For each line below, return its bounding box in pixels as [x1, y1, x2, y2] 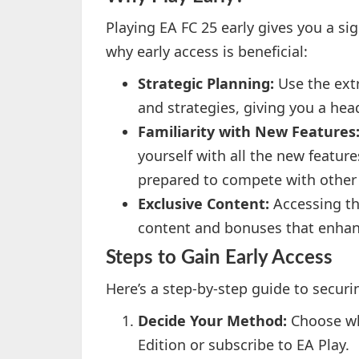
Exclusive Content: [138, 194, 269, 213]
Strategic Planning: [138, 74, 274, 93]
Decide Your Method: [138, 311, 287, 330]
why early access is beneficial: [106, 42, 308, 61]
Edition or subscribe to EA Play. [138, 335, 349, 354]
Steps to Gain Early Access [106, 248, 333, 268]
